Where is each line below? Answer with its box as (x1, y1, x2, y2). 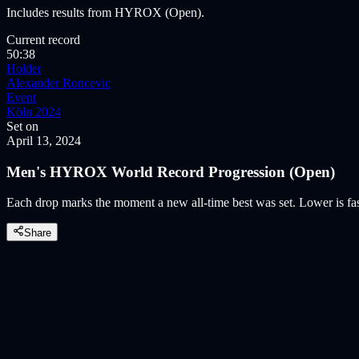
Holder (6, 61, 42, 75)
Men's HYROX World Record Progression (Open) (6, 163, 335, 180)
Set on (6, 119, 38, 133)
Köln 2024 (6, 104, 61, 119)
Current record (6, 32, 80, 46)
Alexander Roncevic (6, 75, 111, 90)
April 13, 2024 (6, 133, 81, 147)
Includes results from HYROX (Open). (6, 5, 204, 19)
